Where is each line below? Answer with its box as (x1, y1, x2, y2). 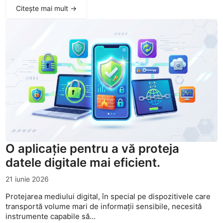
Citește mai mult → (16, 3, 77, 12)
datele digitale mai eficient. (5, 155, 161, 170)
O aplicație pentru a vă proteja (5, 141, 180, 156)
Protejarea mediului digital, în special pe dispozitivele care (5, 191, 211, 201)
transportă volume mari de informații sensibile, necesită (5, 201, 202, 211)
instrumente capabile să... (5, 211, 96, 221)
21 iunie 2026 (5, 174, 49, 183)
